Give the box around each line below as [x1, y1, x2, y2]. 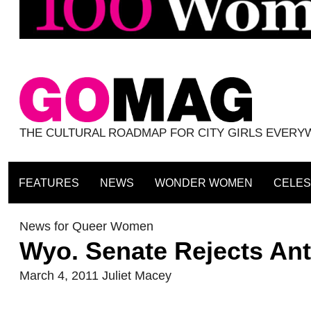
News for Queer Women [19, 219, 153, 234]
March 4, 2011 [19, 269, 99, 283]
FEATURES [18, 176, 79, 190]
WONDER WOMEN [154, 176, 253, 190]
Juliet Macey [102, 269, 171, 283]
